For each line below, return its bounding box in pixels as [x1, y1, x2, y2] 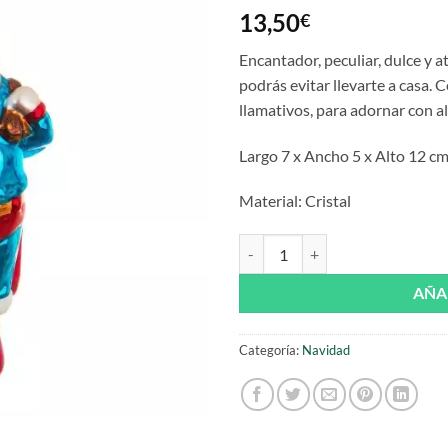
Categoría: [239, 342, 302, 359]
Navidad [302, 342, 350, 359]
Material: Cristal [239, 191, 351, 211]
